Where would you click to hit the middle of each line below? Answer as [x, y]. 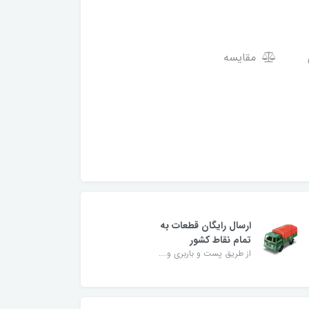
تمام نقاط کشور [221, 240]
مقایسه [241, 58]
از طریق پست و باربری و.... [205, 253]
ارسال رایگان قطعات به [206, 225]
